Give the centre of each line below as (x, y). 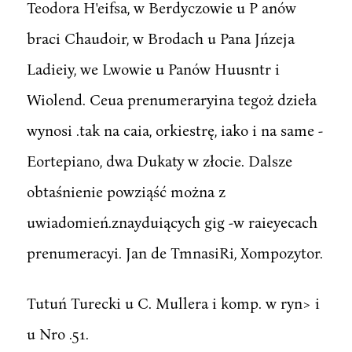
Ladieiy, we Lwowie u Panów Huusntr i (153, 68)
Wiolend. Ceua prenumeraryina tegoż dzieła (171, 99)
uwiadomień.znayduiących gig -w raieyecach (172, 222)
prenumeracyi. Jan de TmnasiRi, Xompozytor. (174, 252)
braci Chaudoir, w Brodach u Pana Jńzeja (160, 38)
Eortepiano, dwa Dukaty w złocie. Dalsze (159, 160)
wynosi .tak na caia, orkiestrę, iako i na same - (174, 130)
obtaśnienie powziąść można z (126, 191)
